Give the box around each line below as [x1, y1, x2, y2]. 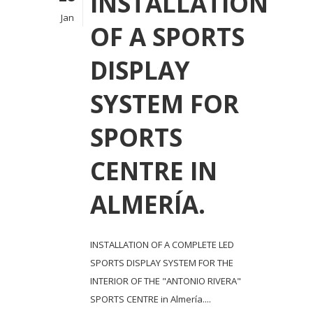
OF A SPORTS [90, 20, 245, 53]
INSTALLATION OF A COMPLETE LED [90, 238, 234, 251]
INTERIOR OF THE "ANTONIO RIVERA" [90, 274, 241, 287]
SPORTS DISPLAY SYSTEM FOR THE [90, 256, 233, 269]
